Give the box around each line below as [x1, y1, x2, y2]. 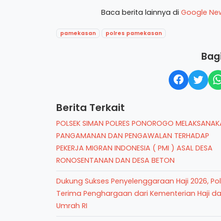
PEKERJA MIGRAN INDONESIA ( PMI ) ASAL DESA [56, 143, 213, 153]
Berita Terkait [56, 100, 125, 114]
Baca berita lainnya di [101, 7, 181, 17]
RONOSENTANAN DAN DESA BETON [56, 155, 175, 165]
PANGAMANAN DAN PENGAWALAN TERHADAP [56, 130, 209, 141]
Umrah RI [56, 200, 87, 211]
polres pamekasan [106, 29, 162, 37]
